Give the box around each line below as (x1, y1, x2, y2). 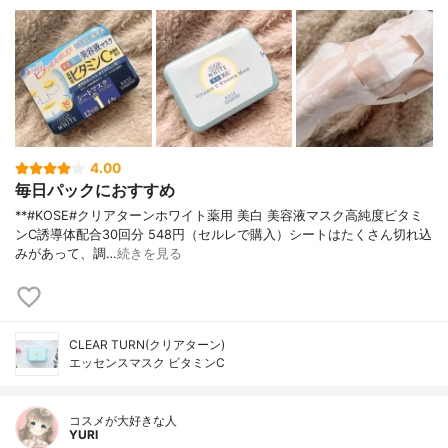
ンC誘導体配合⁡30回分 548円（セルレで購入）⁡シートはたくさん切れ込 (15, 226, 432, 242)
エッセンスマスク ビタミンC (69, 354, 225, 370)
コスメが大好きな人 (69, 412, 177, 428)
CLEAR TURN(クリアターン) (69, 336, 225, 352)
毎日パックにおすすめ (15, 180, 175, 201)
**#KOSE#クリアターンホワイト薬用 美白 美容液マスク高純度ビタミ (15, 207, 423, 223)
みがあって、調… (15, 245, 117, 261)
